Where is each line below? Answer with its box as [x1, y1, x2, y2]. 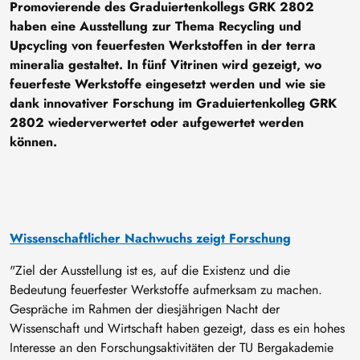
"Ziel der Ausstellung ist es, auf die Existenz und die [10, 260, 290, 280]
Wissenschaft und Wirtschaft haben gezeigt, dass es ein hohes [10, 318, 345, 337]
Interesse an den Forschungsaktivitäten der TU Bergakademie [10, 337, 333, 357]
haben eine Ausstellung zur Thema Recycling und [10, 16, 301, 35]
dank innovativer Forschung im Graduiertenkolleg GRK [10, 93, 337, 112]
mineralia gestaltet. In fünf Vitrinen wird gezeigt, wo [10, 55, 321, 74]
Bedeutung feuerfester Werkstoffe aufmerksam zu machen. [10, 280, 322, 299]
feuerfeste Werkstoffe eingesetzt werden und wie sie [10, 74, 325, 93]
